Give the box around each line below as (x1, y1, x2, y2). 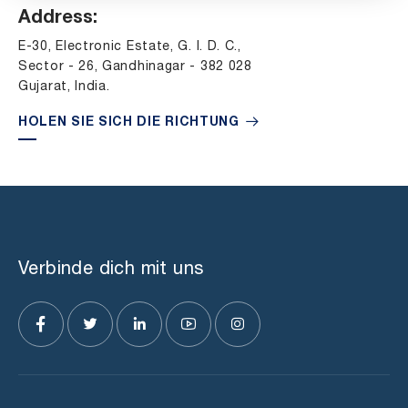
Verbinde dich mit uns (18, 261, 204, 279)
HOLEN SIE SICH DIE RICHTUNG (18, 117, 244, 130)
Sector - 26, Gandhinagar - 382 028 (18, 61, 252, 74)
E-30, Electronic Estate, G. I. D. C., (18, 41, 241, 54)
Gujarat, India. (18, 81, 110, 94)
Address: (18, 10, 97, 29)
